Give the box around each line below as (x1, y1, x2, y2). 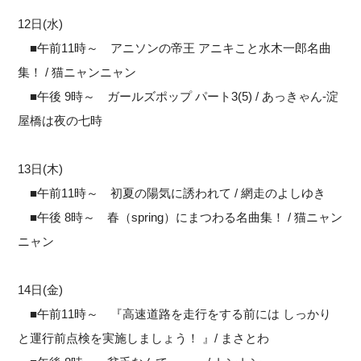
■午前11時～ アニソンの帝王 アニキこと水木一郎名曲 (18, 40, 332, 55)
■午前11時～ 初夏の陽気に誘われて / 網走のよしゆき (18, 185, 326, 200)
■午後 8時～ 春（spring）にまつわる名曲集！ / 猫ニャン (18, 210, 343, 224)
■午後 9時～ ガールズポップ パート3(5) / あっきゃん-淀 (18, 89, 339, 103)
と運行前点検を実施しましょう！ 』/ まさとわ (18, 330, 270, 345)
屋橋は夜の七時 (18, 113, 103, 127)
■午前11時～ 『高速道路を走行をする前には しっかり (18, 306, 332, 321)
